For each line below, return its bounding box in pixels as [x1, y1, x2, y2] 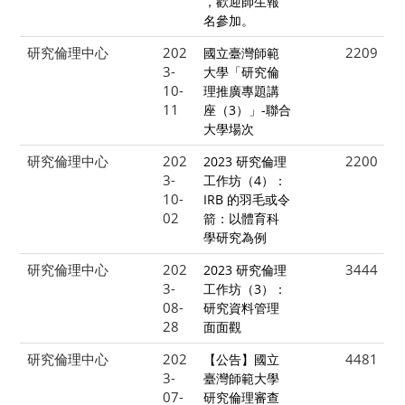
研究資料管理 [202, 299, 279, 317]
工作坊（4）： [202, 172, 287, 190]
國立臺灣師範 [202, 44, 279, 62]
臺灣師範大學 [202, 370, 279, 388]
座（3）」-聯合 [202, 101, 291, 119]
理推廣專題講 [202, 82, 279, 100]
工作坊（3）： [202, 280, 287, 298]
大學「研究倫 [202, 63, 279, 81]
